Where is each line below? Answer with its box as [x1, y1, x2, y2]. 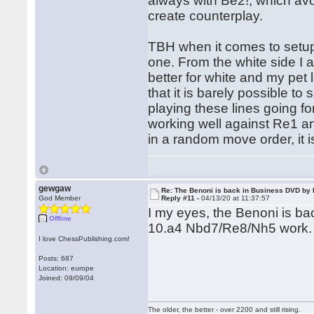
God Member [39, 194, 81, 202]
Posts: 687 [39, 254, 74, 262]
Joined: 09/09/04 [39, 274, 95, 282]
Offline [49, 214, 72, 222]
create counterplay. [148, 8, 264, 23]
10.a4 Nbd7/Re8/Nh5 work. [148, 221, 313, 235]
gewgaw [39, 184, 71, 193]
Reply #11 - [161, 194, 202, 202]
